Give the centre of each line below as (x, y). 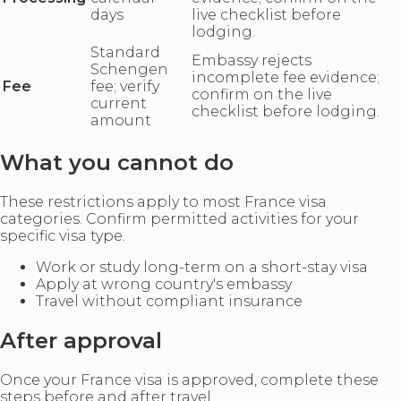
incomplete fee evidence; (286, 78)
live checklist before (266, 15)
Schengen (129, 70)
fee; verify (125, 87)
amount (121, 121)
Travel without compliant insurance (169, 301)
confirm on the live (262, 95)
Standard (125, 53)
